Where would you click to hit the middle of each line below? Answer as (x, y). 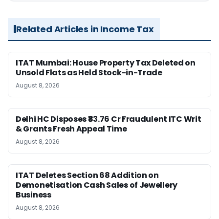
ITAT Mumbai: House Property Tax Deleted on (106, 63)
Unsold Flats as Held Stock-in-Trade (89, 72)
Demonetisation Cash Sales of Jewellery (97, 185)
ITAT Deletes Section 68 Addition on (87, 175)
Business (33, 195)
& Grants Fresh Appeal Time (73, 129)
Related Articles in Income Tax (85, 29)
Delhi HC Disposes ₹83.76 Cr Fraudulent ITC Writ (109, 119)
